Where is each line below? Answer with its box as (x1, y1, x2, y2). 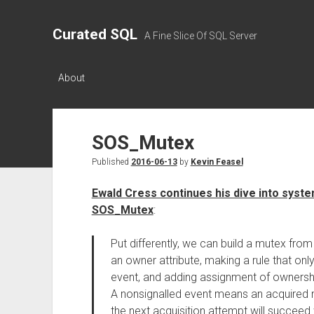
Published (91, 157, 131, 167)
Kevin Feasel (190, 157, 243, 167)
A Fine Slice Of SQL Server (144, 30, 257, 41)
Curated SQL (52, 26, 137, 43)
